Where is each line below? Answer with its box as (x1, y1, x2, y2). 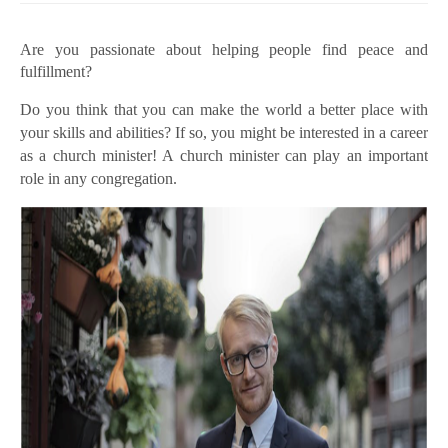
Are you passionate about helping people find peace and (20, 41, 428, 59)
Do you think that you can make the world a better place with (20, 101, 428, 119)
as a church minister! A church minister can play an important (20, 147, 428, 165)
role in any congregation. (20, 170, 177, 188)
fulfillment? (20, 63, 92, 81)
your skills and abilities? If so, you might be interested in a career (20, 124, 428, 142)
